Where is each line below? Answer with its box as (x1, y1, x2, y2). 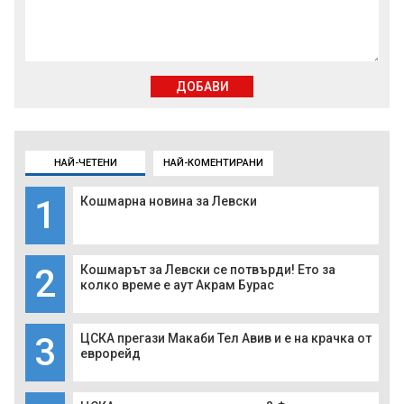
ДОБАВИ (175, 79, 229, 95)
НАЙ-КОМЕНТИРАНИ (163, 157, 263, 170)
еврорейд (80, 346, 141, 362)
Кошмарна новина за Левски (80, 194, 257, 209)
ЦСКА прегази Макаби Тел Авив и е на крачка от (80, 331, 372, 346)
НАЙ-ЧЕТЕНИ (53, 157, 117, 170)
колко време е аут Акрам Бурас (80, 278, 274, 293)
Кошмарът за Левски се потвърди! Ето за (80, 262, 335, 278)
